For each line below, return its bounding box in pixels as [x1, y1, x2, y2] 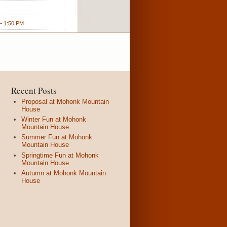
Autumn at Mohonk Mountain [21, 169, 106, 177]
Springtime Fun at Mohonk [21, 151, 99, 159]
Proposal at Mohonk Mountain [21, 98, 109, 106]
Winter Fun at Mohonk [21, 116, 86, 124]
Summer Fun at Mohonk [21, 133, 92, 141]
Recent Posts [11, 85, 57, 97]
